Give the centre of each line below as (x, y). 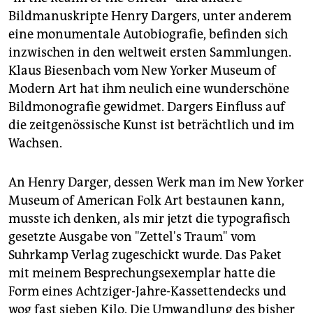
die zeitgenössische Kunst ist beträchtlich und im (151, 125)
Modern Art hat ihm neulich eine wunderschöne (149, 88)
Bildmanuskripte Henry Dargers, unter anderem (150, 16)
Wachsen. (35, 143)
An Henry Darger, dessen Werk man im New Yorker (156, 182)
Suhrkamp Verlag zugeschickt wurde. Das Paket (145, 255)
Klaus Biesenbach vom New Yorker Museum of (142, 70)
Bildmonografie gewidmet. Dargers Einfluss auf (147, 107)
